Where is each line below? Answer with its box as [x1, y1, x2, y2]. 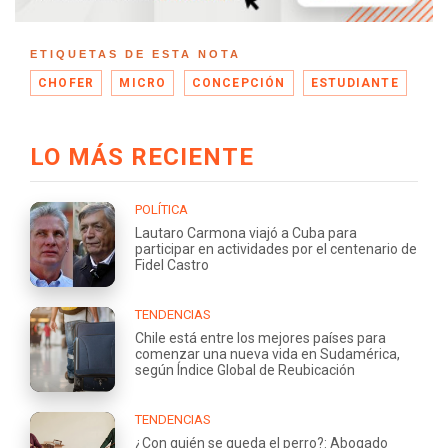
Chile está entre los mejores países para [135, 329, 386, 346]
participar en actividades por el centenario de [135, 240, 417, 257]
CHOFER [38, 75, 95, 90]
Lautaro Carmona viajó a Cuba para [135, 224, 357, 241]
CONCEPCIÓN [191, 75, 286, 90]
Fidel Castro [135, 256, 209, 273]
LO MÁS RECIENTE [30, 142, 254, 171]
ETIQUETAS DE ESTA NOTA [30, 47, 241, 60]
